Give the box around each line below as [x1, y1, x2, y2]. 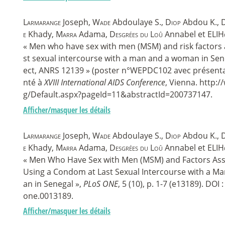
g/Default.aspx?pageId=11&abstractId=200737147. [23, 89, 212, 100]
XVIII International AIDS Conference [44, 77, 165, 88]
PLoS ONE [83, 178, 118, 189]
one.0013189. [23, 190, 73, 201]
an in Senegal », [23, 178, 83, 189]
